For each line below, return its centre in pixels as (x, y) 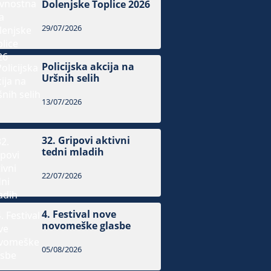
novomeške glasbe (87, 226)
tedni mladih (73, 152)
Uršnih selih (71, 78)
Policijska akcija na (88, 67)
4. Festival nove (79, 214)
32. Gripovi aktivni (86, 141)
